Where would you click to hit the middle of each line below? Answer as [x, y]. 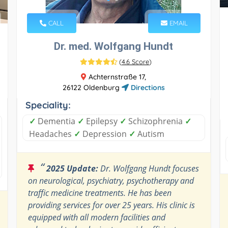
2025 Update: [72, 168]
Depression [104, 134]
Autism [150, 134]
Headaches [51, 134]
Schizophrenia [155, 121]
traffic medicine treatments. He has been [99, 193]
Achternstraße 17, [117, 77]
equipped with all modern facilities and [96, 217]
